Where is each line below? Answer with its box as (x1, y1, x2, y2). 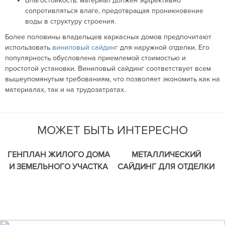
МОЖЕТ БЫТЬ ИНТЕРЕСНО (37, 123, 188, 138)
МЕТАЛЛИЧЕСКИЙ (131, 150, 201, 160)
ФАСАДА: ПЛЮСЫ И (127, 174, 205, 184)
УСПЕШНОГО (33, 198, 85, 208)
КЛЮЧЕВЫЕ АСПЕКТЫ (17, 186, 101, 196)
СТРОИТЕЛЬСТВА (25, 210, 92, 220)
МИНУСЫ (148, 186, 184, 196)
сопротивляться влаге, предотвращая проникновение (25, 7, 203, 15)
